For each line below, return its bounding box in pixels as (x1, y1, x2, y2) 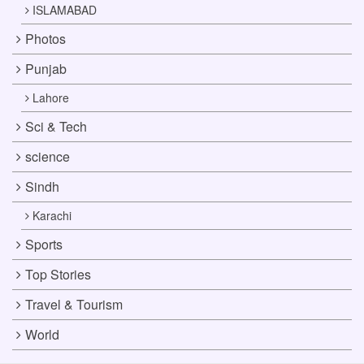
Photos (24, 28, 66, 48)
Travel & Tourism (24, 294, 123, 314)
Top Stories (24, 264, 91, 284)
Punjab (24, 58, 67, 78)
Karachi (32, 206, 72, 223)
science (24, 146, 70, 166)
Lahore (32, 89, 70, 106)
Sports (24, 234, 63, 253)
